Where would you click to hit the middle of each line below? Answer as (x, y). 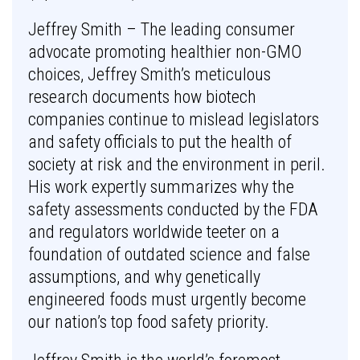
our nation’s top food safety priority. (149, 322)
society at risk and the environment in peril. (177, 164)
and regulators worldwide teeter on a (154, 232)
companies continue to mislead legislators (174, 119)
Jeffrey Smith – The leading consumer (162, 29)
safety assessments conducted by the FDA (173, 209)
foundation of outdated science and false (169, 254)
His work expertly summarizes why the (161, 187)
